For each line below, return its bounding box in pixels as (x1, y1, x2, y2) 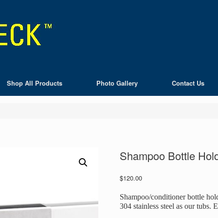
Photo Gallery (96, 78, 138, 88)
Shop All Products (7, 78, 62, 88)
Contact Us (172, 78, 204, 88)
